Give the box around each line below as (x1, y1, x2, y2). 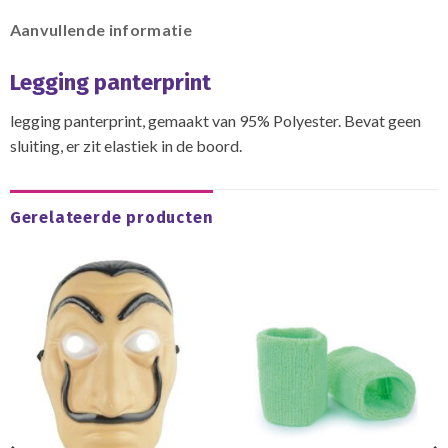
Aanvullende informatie (9, 19, 192, 39)
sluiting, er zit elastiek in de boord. (9, 136, 242, 156)
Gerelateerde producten (9, 207, 214, 227)
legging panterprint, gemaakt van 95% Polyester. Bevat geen (9, 111, 421, 131)
